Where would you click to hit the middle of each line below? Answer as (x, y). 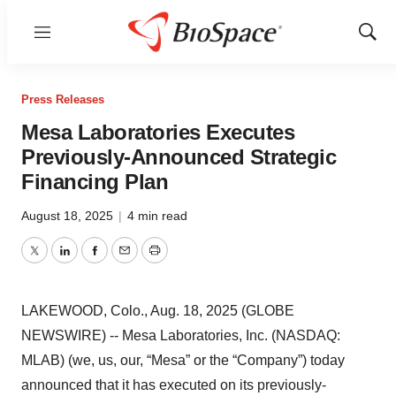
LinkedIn (90, 261)
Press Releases (63, 99)
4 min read (157, 216)
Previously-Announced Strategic (179, 157)
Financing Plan (95, 182)
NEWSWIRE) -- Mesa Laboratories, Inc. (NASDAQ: (181, 335)
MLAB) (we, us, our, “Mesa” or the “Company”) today (183, 360)
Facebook (125, 261)
